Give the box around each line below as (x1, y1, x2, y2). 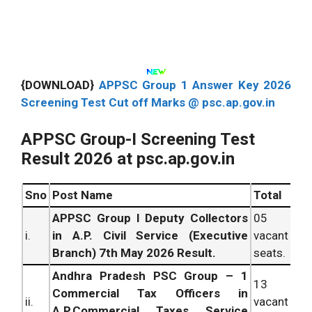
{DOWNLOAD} (21, 78, 99, 93)
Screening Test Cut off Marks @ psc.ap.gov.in (21, 95, 275, 110)
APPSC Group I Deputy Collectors (52, 210, 248, 225)
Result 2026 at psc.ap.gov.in (21, 148, 235, 169)
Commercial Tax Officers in (52, 286, 248, 300)
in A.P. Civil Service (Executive (52, 228, 248, 242)
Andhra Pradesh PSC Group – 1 (52, 268, 248, 283)
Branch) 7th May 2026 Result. (52, 245, 216, 260)
